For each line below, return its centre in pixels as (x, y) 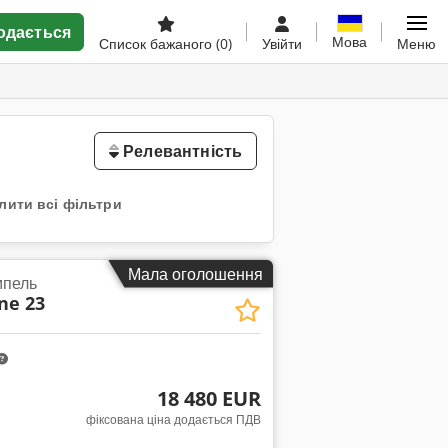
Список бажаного (157, 43)
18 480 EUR (208, 398)
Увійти (282, 43)
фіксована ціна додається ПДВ (173, 419)
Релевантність (181, 151)
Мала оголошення (195, 273)
